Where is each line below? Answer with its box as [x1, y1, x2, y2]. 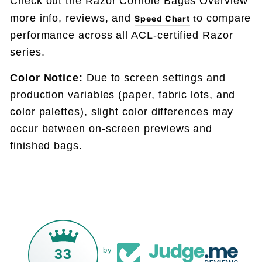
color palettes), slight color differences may [10, 105, 234, 118]
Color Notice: [10, 71, 83, 84]
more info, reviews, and [10, 12, 135, 25]
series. [10, 46, 45, 58]
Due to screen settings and [82, 71, 226, 84]
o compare [196, 12, 251, 25]
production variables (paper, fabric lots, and [10, 88, 236, 101]
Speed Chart [135, 13, 191, 24]
